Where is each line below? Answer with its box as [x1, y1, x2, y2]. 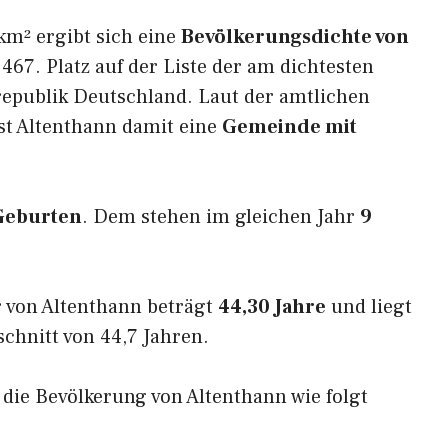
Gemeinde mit [222, 114, 357, 140]
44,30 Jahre [218, 294, 326, 320]
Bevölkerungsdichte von [181, 24, 409, 50]
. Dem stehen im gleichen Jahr [82, 204, 360, 230]
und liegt [326, 294, 412, 320]
